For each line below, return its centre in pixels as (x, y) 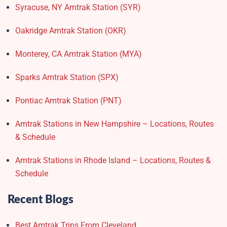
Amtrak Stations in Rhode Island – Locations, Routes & (113, 161)
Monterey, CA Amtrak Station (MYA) (79, 54)
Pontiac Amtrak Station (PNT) (68, 101)
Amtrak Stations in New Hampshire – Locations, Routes (115, 124)
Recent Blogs (41, 200)
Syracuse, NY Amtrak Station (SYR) (78, 8)
